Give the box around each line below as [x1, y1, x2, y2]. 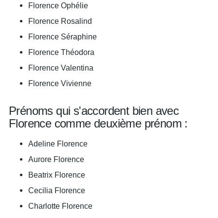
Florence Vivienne [28, 79, 91, 88]
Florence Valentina [28, 63, 93, 72]
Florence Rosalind [28, 17, 92, 25]
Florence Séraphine [28, 32, 97, 41]
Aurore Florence [28, 155, 84, 163]
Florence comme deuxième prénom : [9, 117, 188, 130]
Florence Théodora [28, 48, 94, 56]
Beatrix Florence [28, 170, 85, 179]
